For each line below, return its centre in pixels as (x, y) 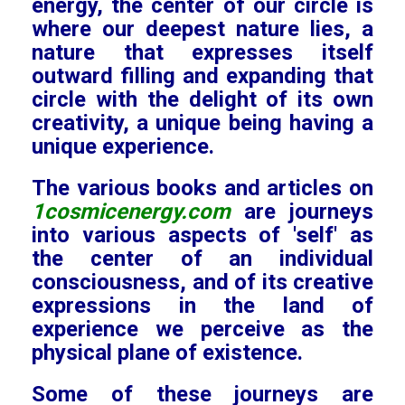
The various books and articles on (202, 188)
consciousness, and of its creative (202, 282)
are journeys (309, 212)
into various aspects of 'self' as (202, 235)
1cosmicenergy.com (138, 212)
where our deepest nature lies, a (202, 29)
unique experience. (123, 146)
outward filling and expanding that (202, 76)
